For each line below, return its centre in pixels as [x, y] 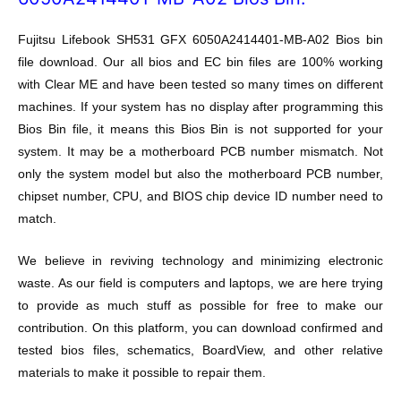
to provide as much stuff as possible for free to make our [200, 305]
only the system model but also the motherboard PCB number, [200, 174]
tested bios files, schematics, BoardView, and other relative [200, 350]
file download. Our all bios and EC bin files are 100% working [200, 62]
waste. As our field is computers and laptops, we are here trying [200, 283]
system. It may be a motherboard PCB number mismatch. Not [200, 151]
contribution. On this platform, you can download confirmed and [200, 328]
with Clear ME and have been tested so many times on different [200, 84]
